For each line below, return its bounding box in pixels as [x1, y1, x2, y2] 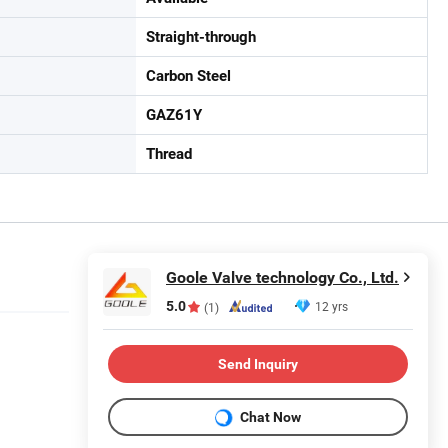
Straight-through [146, 28, 256, 46]
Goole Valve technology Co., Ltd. [166, 268, 399, 287]
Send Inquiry [218, 355, 298, 372]
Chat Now [240, 408, 301, 425]
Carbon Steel [146, 67, 231, 85]
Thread [146, 145, 192, 163]
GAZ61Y [146, 106, 202, 124]
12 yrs [315, 298, 348, 314]
